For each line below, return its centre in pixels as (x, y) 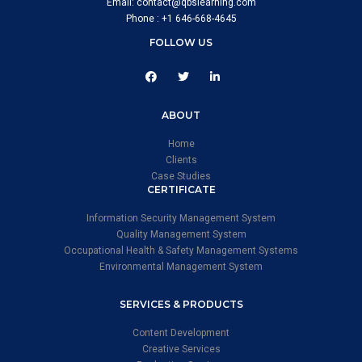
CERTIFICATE (181, 190)
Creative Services (181, 349)
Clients (181, 160)
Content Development (181, 333)
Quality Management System (181, 235)
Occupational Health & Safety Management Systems (181, 251)
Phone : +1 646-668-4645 (181, 19)
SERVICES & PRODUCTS (181, 305)
